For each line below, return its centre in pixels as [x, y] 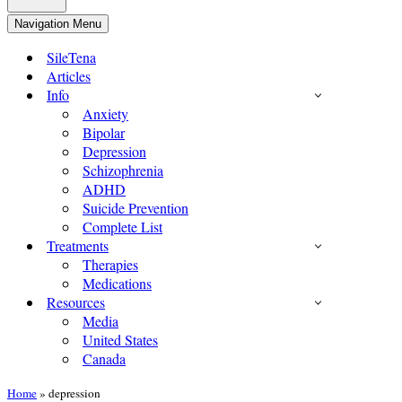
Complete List [122, 227]
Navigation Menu [58, 24]
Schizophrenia [123, 170]
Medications [117, 283]
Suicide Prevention [135, 208]
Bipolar [104, 132]
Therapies [110, 264]
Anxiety [105, 114]
